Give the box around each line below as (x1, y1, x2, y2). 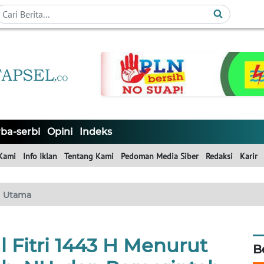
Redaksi (206, 151, 233, 162)
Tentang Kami (64, 151, 114, 162)
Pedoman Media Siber (121, 151, 199, 162)
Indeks (80, 126, 112, 138)
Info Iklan (23, 151, 57, 162)
